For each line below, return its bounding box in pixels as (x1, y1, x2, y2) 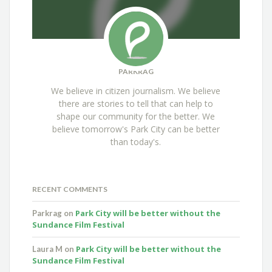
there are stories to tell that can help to (58, 97, 213, 109)
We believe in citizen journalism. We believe (51, 84, 221, 97)
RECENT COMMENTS (32, 185, 108, 194)
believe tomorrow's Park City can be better (52, 123, 220, 135)
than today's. (110, 135, 161, 148)
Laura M (32, 244, 63, 254)
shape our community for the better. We (56, 110, 216, 122)
